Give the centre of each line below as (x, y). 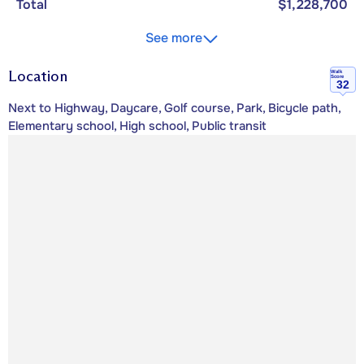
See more (174, 37)
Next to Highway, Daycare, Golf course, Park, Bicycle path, (174, 108)
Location (38, 76)
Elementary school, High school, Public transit (137, 126)
